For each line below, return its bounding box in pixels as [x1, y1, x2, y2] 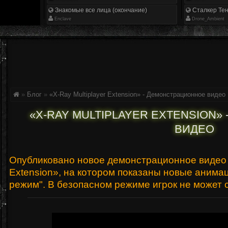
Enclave [54, 16, 71, 21]
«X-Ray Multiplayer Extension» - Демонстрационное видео [49, 91, 225, 98]
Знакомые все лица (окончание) [53, 7, 147, 14]
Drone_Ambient [192, 16, 224, 21]
